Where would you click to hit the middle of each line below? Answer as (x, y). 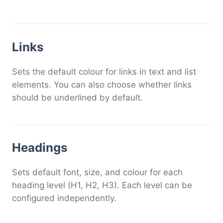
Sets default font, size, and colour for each (97, 172)
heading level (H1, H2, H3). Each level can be (102, 185)
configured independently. (64, 198)
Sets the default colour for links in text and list (104, 71)
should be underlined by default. (77, 97)
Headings (40, 147)
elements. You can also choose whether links (102, 84)
